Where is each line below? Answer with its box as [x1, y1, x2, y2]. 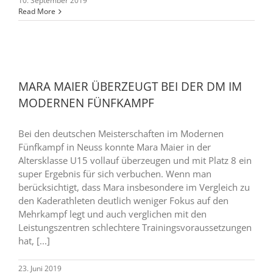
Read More [18, 6, 55, 16]
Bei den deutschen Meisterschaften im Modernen [18, 127, 224, 140]
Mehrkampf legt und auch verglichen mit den [18, 208, 207, 220]
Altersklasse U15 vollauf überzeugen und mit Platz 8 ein [18, 154, 252, 166]
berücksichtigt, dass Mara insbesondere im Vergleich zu [18, 181, 250, 193]
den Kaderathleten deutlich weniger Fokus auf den [18, 194, 229, 207]
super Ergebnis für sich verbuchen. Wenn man [18, 168, 211, 180]
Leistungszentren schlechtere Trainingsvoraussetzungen [18, 221, 252, 233]
